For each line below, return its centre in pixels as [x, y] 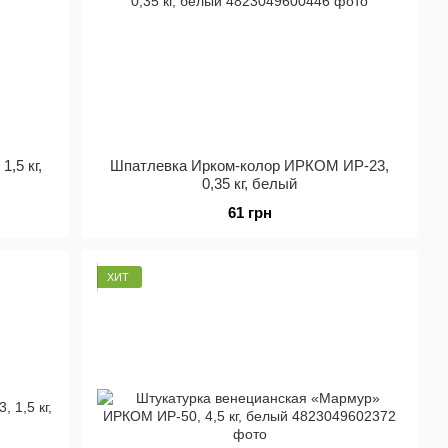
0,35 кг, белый [250, 183]
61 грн [249, 212]
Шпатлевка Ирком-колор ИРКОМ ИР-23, [250, 165]
